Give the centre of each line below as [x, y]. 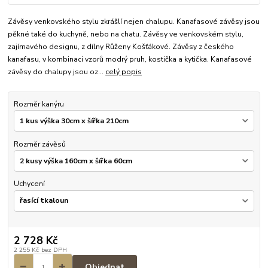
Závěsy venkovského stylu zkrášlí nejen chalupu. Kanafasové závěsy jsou [134, 21]
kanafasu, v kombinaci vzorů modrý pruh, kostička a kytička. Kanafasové [130, 59]
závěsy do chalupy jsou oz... [57, 71]
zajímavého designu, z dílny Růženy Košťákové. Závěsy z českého [121, 46]
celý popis [124, 71]
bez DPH [54, 250]
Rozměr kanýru [39, 104]
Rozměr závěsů [39, 144]
